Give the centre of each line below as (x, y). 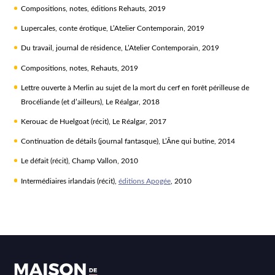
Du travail (36, 48)
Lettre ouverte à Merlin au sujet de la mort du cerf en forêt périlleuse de (135, 87)
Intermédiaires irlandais (58, 181)
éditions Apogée (144, 181)
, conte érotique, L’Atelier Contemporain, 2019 (130, 29)
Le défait (34, 161)
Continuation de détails (58, 141)
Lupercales (38, 29)
